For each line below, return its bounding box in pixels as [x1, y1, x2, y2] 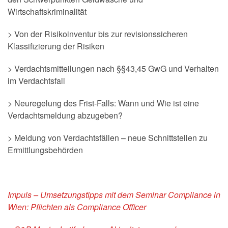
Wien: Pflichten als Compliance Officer [8, 201, 146, 213]
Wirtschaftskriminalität [8, 6, 87, 17]
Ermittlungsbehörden [8, 144, 83, 156]
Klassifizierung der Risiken [8, 40, 104, 52]
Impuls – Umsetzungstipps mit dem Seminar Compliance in [8, 189, 220, 201]
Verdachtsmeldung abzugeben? [8, 109, 123, 121]
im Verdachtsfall [8, 75, 65, 87]
